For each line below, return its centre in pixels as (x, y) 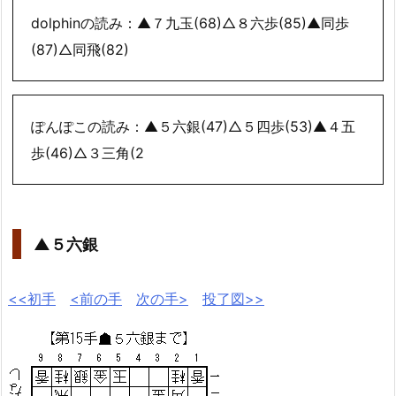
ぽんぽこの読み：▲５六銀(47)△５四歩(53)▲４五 (193, 127)
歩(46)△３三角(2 (88, 153)
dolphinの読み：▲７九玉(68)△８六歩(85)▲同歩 (190, 23)
